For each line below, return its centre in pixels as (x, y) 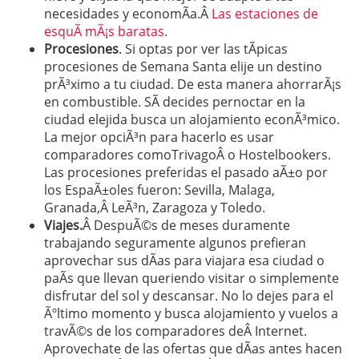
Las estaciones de (265, 13)
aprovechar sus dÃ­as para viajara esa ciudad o (184, 260)
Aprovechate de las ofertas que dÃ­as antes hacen (193, 348)
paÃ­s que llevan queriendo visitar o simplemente (192, 278)
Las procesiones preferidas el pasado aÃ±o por (186, 172)
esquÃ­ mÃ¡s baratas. (106, 31)
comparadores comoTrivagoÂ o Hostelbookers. (188, 154)
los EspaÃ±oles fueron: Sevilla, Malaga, (159, 190)
